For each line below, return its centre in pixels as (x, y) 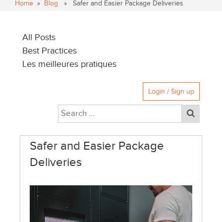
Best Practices (50, 51)
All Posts (39, 38)
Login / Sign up (171, 92)
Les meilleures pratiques (69, 64)
